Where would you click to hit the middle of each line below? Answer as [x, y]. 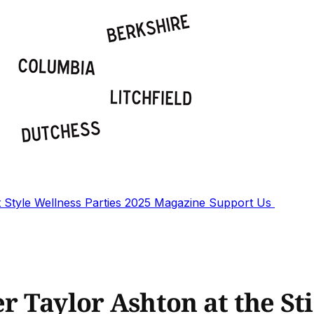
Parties [105, 203]
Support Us [242, 203]
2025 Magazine [167, 203]
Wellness [60, 203]
